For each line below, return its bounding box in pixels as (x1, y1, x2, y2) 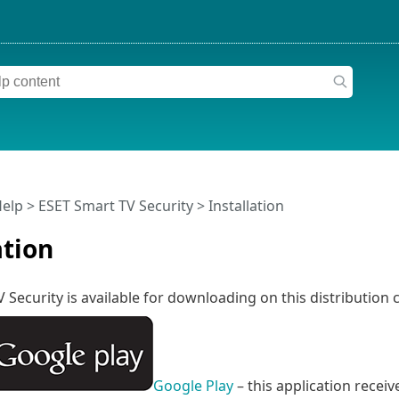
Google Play (152, 375, 233, 395)
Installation (208, 196, 284, 216)
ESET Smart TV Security (37, 196, 193, 216)
